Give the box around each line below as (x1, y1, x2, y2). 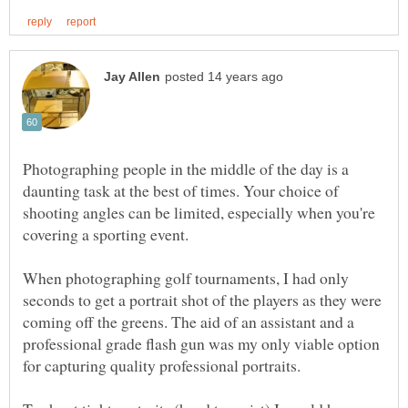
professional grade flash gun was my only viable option (23, 332, 380, 355)
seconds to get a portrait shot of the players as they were (23, 289, 382, 311)
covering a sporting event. (23, 223, 189, 246)
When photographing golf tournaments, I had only (23, 267, 349, 290)
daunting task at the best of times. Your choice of (23, 179, 339, 202)
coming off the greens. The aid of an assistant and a (23, 311, 354, 333)
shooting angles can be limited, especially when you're (23, 201, 375, 224)
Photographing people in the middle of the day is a (23, 158, 349, 180)
